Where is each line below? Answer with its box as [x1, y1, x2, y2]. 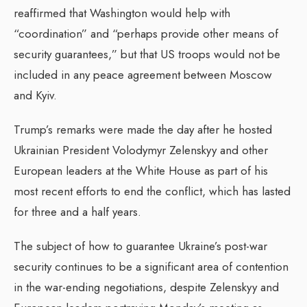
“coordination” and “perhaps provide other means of [14, 25, 278, 42]
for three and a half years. [14, 204, 141, 221]
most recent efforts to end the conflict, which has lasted [14, 183, 291, 200]
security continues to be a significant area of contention [14, 258, 288, 275]
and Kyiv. [14, 87, 57, 104]
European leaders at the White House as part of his [14, 162, 268, 180]
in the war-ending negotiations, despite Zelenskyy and [14, 279, 279, 296]
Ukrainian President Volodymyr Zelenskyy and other [14, 142, 268, 159]
